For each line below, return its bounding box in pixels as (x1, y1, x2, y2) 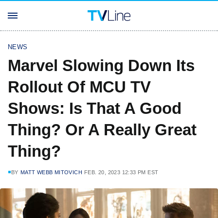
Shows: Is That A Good (8, 99, 182, 117)
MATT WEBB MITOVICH (20, 169, 83, 175)
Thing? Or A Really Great (8, 121, 197, 139)
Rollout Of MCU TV (8, 78, 151, 96)
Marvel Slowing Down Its (8, 56, 195, 74)
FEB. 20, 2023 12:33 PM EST (84, 169, 159, 175)
